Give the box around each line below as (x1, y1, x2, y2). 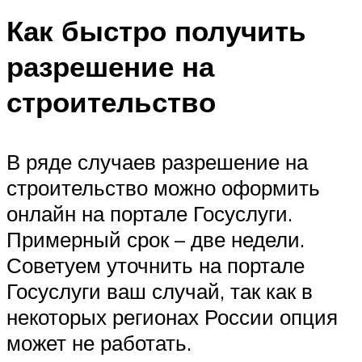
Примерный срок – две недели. (6, 225, 305, 252)
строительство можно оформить (6, 174, 320, 200)
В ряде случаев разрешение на (6, 148, 308, 175)
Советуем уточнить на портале (6, 251, 305, 278)
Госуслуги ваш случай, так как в (6, 277, 313, 304)
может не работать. (6, 329, 192, 356)
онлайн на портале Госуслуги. (6, 200, 293, 226)
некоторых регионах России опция (6, 303, 338, 330)
